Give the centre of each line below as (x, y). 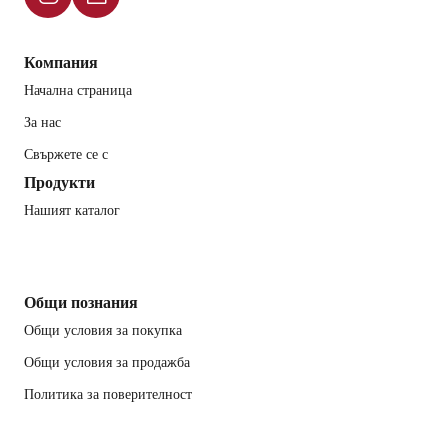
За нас (42, 121)
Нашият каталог (72, 209)
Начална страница (78, 89)
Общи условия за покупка (103, 329)
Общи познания (81, 302)
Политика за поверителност (108, 393)
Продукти (59, 182)
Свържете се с (66, 153)
